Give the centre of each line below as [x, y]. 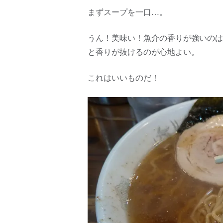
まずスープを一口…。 [127, 12]
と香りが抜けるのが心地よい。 [143, 52]
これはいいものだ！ [123, 78]
